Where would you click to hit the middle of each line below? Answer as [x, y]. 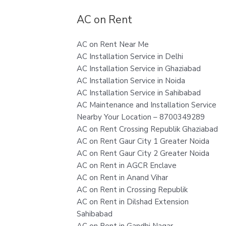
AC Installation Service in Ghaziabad [139, 68]
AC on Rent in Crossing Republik [132, 189]
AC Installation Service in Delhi [130, 56]
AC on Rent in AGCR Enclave [127, 165]
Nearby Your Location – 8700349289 [141, 117]
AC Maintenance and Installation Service [147, 105]
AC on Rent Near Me [113, 44]
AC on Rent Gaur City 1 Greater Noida [143, 141]
